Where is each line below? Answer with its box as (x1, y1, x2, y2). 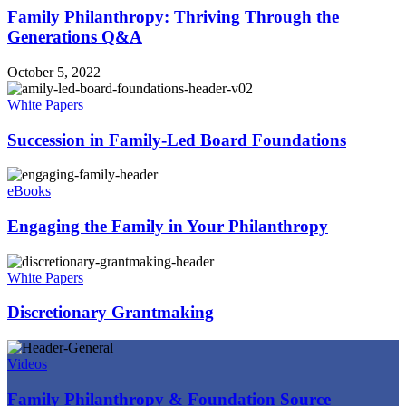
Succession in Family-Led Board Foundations (7, 130, 346, 150)
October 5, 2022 (7, 63, 101, 80)
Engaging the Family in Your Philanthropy (7, 216, 328, 236)
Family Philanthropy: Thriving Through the (7, 7, 339, 27)
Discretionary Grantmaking (7, 303, 214, 323)
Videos (7, 356, 47, 372)
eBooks (7, 183, 51, 199)
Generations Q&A (7, 27, 142, 47)
